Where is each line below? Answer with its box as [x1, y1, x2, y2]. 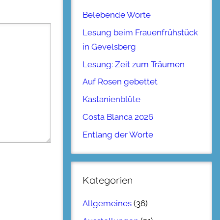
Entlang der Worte [82, 129, 153, 139]
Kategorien [82, 173, 133, 186]
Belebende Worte [82, 10, 151, 20]
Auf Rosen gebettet [82, 77, 158, 87]
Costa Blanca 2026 [82, 111, 153, 122]
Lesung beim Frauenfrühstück [82, 27, 198, 37]
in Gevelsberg [82, 41, 136, 52]
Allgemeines [82, 198, 132, 209]
